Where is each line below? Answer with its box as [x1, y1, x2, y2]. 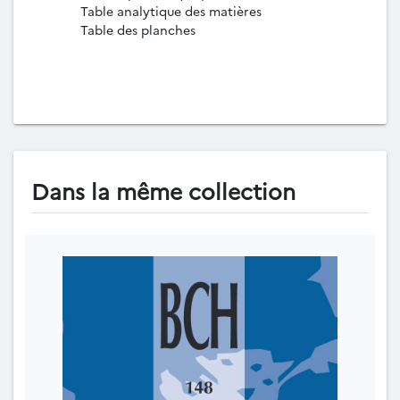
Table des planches [80, 21, 196, 38]
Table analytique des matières [80, 2, 262, 20]
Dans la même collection [31, 175, 296, 205]
